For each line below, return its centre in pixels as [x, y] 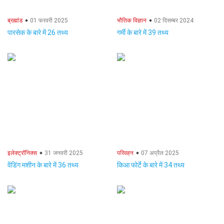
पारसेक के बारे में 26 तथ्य [38, 32]
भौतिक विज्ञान [132, 20]
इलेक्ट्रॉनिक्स [22, 153]
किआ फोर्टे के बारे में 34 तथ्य [151, 165]
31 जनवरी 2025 [63, 153]
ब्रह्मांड [15, 20]
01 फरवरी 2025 [48, 20]
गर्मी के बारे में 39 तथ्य [143, 32]
